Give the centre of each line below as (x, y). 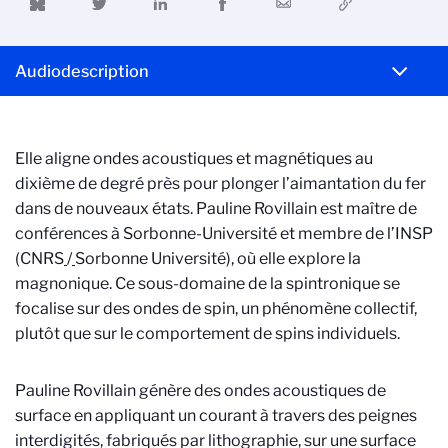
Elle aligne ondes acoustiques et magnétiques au (194, 158)
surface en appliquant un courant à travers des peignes (216, 415)
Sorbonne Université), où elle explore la (218, 258)
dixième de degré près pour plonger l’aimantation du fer (220, 183)
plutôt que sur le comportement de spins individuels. (207, 333)
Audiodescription (82, 70)
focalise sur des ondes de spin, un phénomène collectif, (216, 308)
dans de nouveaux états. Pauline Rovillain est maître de (216, 208)
